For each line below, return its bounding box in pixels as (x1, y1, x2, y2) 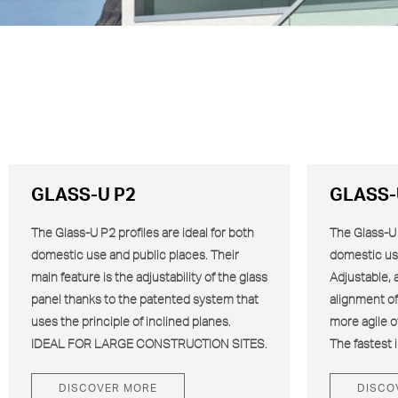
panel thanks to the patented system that (31, 291, 259, 308)
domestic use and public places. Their (31, 247, 239, 264)
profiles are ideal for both (115, 225, 254, 242)
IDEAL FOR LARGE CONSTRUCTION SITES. (31, 336, 267, 353)
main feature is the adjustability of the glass (31, 269, 267, 286)
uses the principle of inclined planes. (31, 314, 231, 330)
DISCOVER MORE (59, 383, 157, 394)
